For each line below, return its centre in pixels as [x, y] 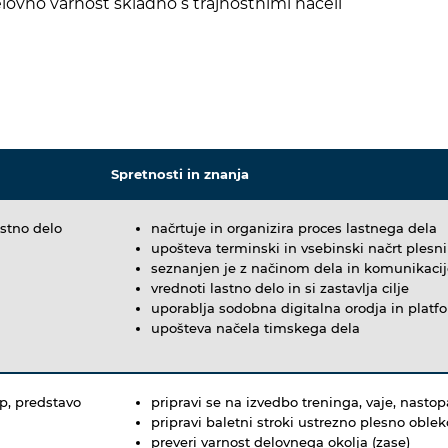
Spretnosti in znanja [180, 173]
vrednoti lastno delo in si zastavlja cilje [282, 287]
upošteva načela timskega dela [255, 327]
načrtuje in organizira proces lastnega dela [294, 227]
